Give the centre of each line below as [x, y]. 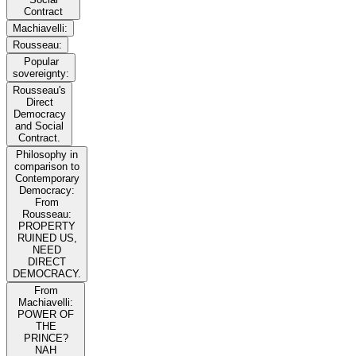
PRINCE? [46, 339]
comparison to [47, 167]
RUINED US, [47, 238]
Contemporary [47, 179]
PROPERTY [47, 226]
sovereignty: [41, 74]
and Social [39, 126]
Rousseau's [39, 91]
